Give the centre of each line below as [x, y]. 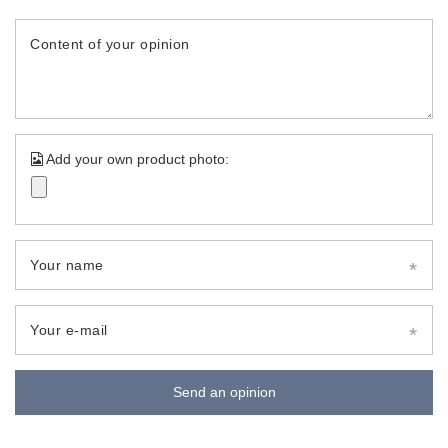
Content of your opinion [110, 43]
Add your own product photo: [136, 158]
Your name [67, 264]
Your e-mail [69, 329]
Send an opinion [224, 392]
